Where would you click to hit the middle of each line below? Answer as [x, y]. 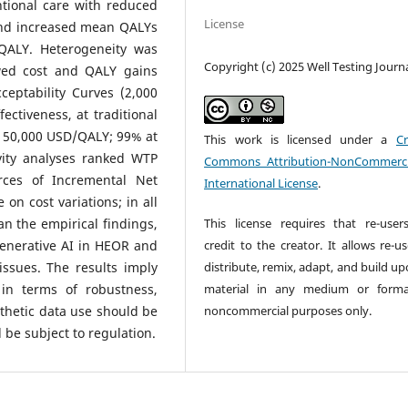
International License [261, 183]
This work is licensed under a [300, 139]
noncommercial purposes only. [288, 310]
